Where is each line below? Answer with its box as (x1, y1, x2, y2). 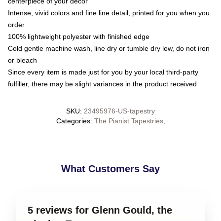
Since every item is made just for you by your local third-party (8, 68, 198, 76)
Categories (56, 116, 90, 125)
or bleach (8, 56, 37, 64)
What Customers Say (61, 163, 160, 174)
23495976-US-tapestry (84, 107, 155, 115)
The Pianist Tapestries (94, 116, 163, 125)
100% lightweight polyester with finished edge (8, 32, 149, 40)
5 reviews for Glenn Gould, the (28, 204, 172, 216)
